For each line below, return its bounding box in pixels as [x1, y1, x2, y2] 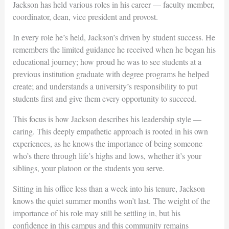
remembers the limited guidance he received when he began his [12, 43, 216, 55]
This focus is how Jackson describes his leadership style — [12, 113, 201, 124]
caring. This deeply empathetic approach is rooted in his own [12, 125, 208, 136]
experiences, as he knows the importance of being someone [12, 138, 202, 149]
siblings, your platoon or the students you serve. [12, 162, 165, 173]
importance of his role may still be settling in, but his [12, 207, 180, 218]
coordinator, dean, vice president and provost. [12, 11, 158, 22]
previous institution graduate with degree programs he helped [12, 68, 209, 79]
